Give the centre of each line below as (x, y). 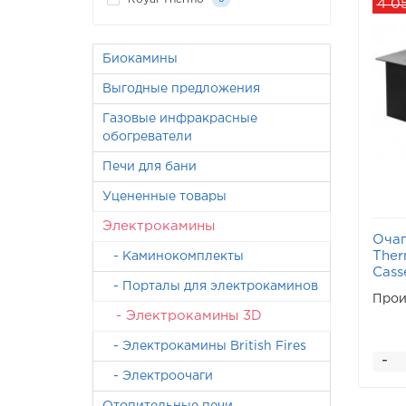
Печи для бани (150, 167)
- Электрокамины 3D (182, 316)
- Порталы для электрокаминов (210, 286)
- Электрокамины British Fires (204, 346)
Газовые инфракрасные (180, 119)
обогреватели (147, 137)
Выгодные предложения (181, 89)
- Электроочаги (158, 376)
